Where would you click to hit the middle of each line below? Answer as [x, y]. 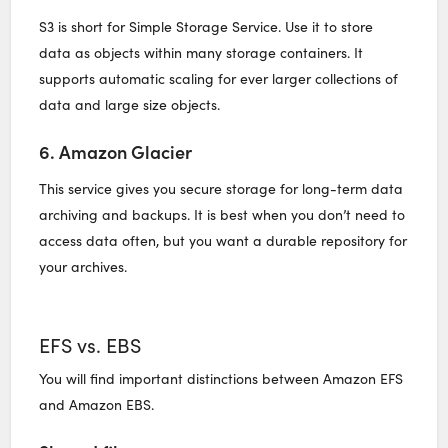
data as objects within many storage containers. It [201, 52]
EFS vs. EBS [90, 344]
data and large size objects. [130, 104]
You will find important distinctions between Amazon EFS [221, 378]
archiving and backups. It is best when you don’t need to [222, 214]
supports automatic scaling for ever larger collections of [219, 78]
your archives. [83, 266]
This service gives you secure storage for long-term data [221, 188]
